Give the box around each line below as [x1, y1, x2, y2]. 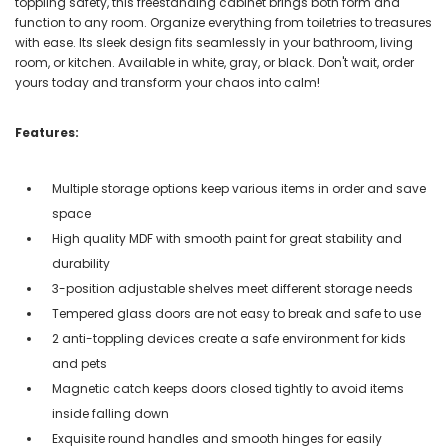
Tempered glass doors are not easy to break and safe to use [52, 304, 421, 322]
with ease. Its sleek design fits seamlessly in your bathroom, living [15, 33, 413, 51]
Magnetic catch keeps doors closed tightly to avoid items [52, 379, 404, 397]
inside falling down [52, 404, 169, 422]
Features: [15, 123, 79, 141]
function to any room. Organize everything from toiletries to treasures [15, 13, 432, 31]
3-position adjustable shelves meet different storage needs [52, 279, 413, 297]
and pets [52, 354, 107, 372]
